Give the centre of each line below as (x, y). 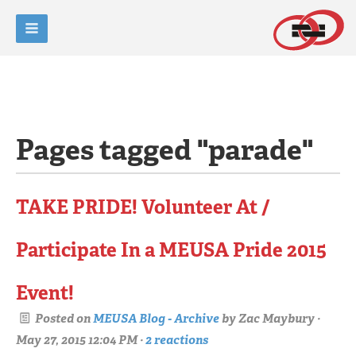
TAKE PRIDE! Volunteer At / (143, 207)
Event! (45, 293)
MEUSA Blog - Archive (156, 318)
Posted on (63, 318)
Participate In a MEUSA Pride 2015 (171, 250)
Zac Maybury (277, 318)
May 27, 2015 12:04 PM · (81, 340)
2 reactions (177, 340)
